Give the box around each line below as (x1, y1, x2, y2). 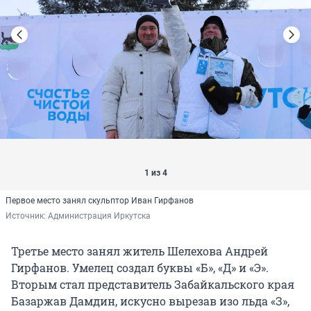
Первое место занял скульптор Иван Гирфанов (6, 196, 194, 206)
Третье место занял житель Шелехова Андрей (11, 244, 268, 259)
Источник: (6, 211, 48, 221)
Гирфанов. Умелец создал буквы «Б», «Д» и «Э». (11, 260, 269, 276)
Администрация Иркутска (48, 211, 151, 221)
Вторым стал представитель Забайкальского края (11, 277, 294, 292)
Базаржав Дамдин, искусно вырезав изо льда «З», (11, 294, 289, 309)
